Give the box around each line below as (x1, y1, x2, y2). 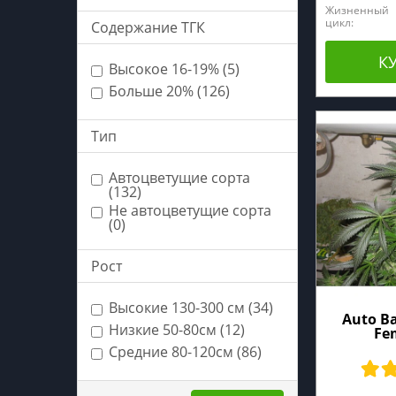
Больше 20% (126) (109, 81, 230, 101)
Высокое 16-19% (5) (109, 59, 240, 79)
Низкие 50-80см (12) (109, 320, 245, 339)
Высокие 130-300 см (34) (109, 298, 273, 317)
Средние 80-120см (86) (109, 342, 262, 362)
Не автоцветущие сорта (109, 201, 271, 220)
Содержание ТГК (91, 18, 205, 37)
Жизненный (325, 2, 389, 18)
